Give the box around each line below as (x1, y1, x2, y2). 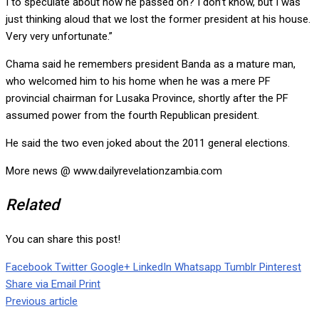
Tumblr (224, 261, 256, 274)
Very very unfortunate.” (6, 30, 113, 43)
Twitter (55, 261, 88, 274)
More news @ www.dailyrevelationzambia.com (6, 164, 222, 178)
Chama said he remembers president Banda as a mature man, (6, 58, 296, 71)
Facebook (6, 261, 52, 274)
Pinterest (259, 261, 301, 274)
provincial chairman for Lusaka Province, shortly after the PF (6, 92, 288, 105)
